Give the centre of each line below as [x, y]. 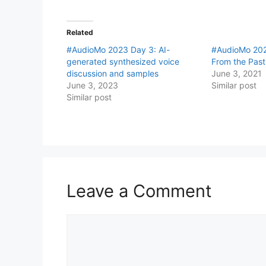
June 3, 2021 [237, 73]
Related [80, 32]
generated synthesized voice [123, 61]
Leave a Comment [139, 191]
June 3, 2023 [92, 85]
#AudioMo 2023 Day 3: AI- [118, 49]
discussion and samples [113, 73]
